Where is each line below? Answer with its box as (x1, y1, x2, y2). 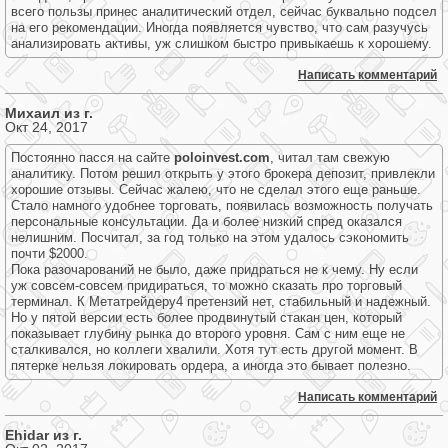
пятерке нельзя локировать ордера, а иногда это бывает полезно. (11, 358, 411, 373)
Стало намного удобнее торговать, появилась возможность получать (11, 198, 433, 213)
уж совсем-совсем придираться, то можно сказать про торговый (11, 278, 402, 293)
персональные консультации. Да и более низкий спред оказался (11, 214, 402, 229)
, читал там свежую (270, 150, 390, 165)
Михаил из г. (5, 105, 93, 121)
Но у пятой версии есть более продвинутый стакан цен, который (11, 310, 402, 325)
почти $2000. (11, 246, 88, 261)
